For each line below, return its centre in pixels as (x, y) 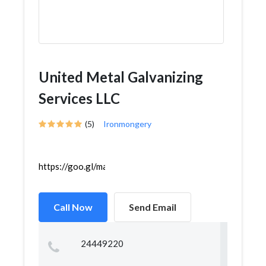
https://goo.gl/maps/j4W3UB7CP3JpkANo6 (125, 166)
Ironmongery (127, 124)
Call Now (73, 207)
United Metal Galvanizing (121, 77)
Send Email (153, 207)
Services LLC (79, 98)
